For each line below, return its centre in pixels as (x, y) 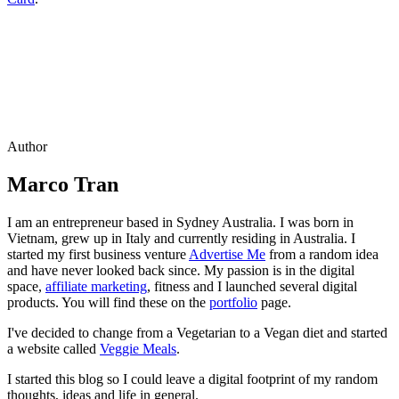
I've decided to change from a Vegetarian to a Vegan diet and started (197, 332)
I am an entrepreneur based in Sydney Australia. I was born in (180, 222)
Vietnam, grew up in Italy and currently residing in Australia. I (181, 238)
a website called (53, 348)
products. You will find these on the (108, 302)
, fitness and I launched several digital (252, 286)
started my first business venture (98, 254)
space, (26, 286)
